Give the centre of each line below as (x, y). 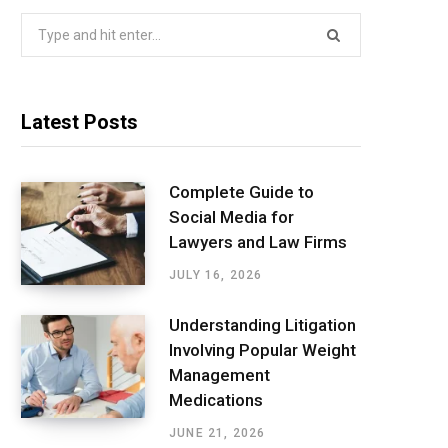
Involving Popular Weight (262, 349)
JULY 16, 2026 (216, 275)
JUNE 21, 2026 (217, 432)
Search (42, 24)
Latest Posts (79, 121)
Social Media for (231, 217)
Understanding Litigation (262, 324)
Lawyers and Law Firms (258, 242)
